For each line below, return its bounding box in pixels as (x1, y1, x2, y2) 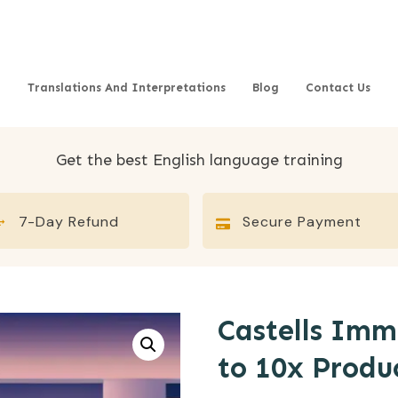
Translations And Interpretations (28, 81, 227, 94)
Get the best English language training (55, 150, 343, 170)
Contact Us (306, 81, 371, 94)
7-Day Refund (19, 211, 120, 231)
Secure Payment (243, 211, 362, 231)
